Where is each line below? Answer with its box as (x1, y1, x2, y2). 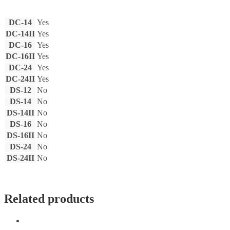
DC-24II (6, 74, 35, 83)
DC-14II (6, 29, 35, 38)
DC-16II (6, 51, 35, 61)
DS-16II (6, 130, 34, 140)
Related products (4, 191, 94, 205)
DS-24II (6, 153, 34, 162)
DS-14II (6, 108, 34, 117)
